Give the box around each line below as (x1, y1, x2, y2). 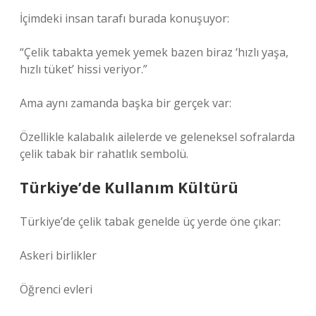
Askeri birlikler (20, 248, 97, 263)
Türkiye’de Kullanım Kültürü (20, 178, 238, 197)
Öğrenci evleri (20, 281, 92, 297)
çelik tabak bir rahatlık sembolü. (20, 146, 188, 162)
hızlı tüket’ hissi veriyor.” (20, 61, 147, 77)
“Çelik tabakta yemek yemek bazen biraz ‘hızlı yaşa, (20, 44, 288, 60)
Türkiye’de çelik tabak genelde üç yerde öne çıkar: (20, 214, 281, 229)
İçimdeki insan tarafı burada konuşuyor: (20, 11, 229, 26)
